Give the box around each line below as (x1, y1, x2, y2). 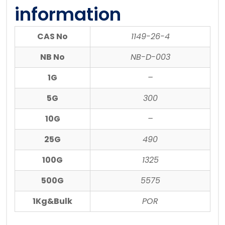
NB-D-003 (130, 51, 170, 63)
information (15, 2, 121, 28)
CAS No (37, 31, 68, 43)
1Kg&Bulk (33, 195, 72, 207)
